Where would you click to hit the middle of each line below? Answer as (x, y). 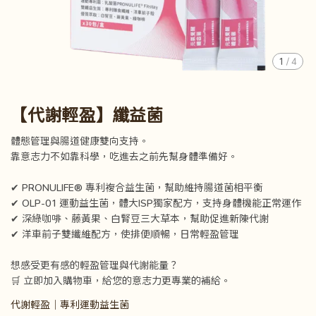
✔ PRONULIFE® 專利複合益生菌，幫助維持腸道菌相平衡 (137, 187)
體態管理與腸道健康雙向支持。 (80, 141)
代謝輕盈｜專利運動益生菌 (70, 304)
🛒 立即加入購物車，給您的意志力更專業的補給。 (121, 280)
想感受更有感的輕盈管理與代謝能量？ (95, 265)
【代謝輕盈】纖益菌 (87, 115)
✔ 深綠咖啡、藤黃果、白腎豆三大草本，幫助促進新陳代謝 (140, 218)
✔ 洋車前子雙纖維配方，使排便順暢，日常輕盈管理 (125, 234)
